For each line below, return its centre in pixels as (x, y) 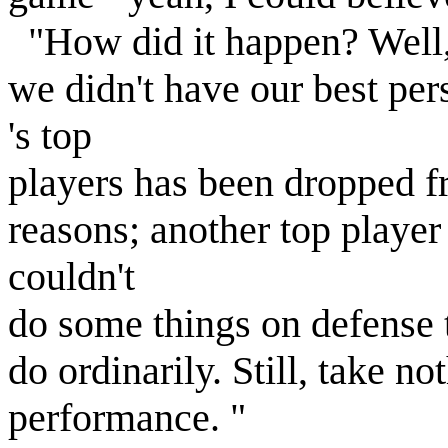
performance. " (127, 417)
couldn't (71, 276)
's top (50, 135)
